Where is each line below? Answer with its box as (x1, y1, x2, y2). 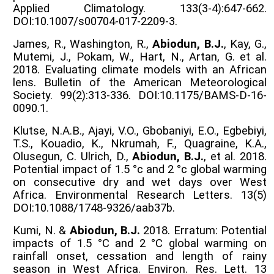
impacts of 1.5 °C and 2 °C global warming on (13, 236, 267, 250)
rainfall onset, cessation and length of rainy (13, 249, 267, 263)
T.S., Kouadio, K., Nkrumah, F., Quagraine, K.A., (13, 136, 267, 150)
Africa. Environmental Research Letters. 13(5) (13, 188, 267, 202)
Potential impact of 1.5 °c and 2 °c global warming (13, 162, 267, 176)
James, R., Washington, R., (13, 37, 153, 51)
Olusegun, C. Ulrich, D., (13, 149, 133, 163)
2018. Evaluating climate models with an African (13, 62, 267, 76)
